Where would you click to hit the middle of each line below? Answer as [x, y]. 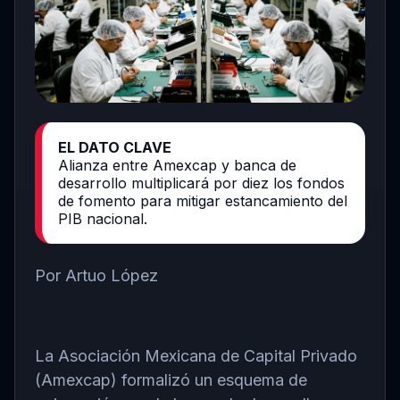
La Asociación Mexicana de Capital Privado [196, 355]
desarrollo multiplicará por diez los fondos [201, 183]
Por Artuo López [96, 275]
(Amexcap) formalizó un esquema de [171, 379]
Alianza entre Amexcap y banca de [177, 165]
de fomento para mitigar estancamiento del [203, 200]
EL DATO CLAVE [115, 147]
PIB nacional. [103, 218]
